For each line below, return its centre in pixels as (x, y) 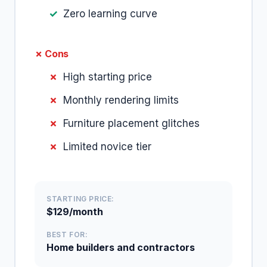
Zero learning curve (110, 14)
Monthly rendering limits (121, 100)
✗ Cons (52, 54)
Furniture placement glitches (131, 123)
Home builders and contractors (121, 247)
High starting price (108, 77)
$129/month (75, 212)
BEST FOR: (67, 235)
